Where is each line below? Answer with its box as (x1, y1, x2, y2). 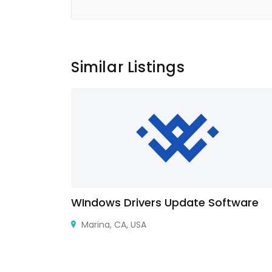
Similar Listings (71, 57, 185, 77)
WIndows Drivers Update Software (71, 195, 259, 210)
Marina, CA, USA (79, 219, 146, 231)
